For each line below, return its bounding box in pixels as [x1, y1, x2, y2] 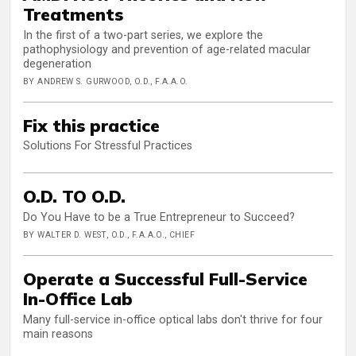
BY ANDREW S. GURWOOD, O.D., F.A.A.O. [23, 75, 188, 87]
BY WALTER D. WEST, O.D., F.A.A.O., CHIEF [23, 230, 195, 241]
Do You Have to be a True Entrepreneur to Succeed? [23, 211, 295, 225]
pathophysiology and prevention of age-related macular [23, 42, 311, 56]
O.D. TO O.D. [23, 185, 126, 207]
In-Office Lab [23, 288, 133, 310]
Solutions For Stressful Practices [23, 139, 192, 153]
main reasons [23, 327, 93, 341]
